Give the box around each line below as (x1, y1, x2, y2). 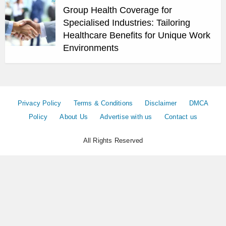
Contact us (164, 113, 197, 121)
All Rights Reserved (83, 137, 143, 145)
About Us (60, 113, 88, 121)
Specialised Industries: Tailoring (63, 18, 190, 28)
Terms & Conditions (73, 99, 133, 107)
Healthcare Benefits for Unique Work (63, 30, 210, 41)
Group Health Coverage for (63, 5, 172, 16)
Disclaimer (145, 99, 177, 107)
